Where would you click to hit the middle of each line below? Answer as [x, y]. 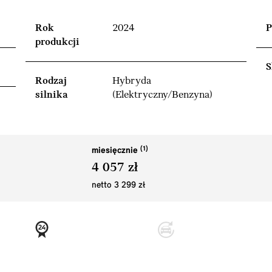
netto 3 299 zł [118, 185]
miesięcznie [116, 151]
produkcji [57, 42]
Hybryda [132, 81]
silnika [52, 95]
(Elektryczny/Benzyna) [162, 95]
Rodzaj [51, 81]
